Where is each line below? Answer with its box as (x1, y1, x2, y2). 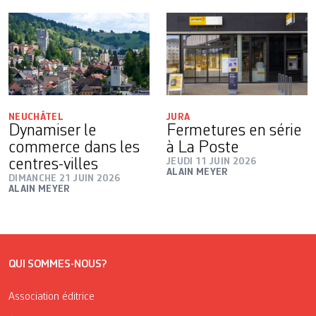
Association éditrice (8, 291, 95, 303)
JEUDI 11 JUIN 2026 (166, 157, 257, 167)
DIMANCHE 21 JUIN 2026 (8, 174, 121, 184)
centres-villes (8, 157, 98, 174)
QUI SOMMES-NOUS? (8, 259, 107, 271)
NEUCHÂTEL (8, 112, 64, 123)
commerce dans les (8, 140, 140, 157)
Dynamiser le (8, 123, 97, 140)
